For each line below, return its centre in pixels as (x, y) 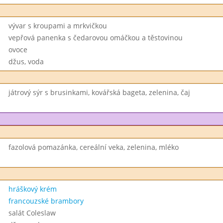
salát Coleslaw (32, 213)
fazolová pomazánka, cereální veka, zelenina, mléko (93, 147)
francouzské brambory (46, 201)
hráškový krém (32, 189)
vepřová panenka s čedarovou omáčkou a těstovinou (95, 38)
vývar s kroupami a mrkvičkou (57, 26)
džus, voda (26, 61)
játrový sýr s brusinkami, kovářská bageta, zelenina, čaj (99, 92)
